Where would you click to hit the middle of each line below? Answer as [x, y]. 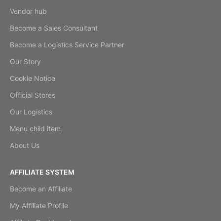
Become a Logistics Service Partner [67, 45]
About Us [25, 146]
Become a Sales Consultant [54, 28]
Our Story [25, 62]
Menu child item [35, 129]
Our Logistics [31, 112]
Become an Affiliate [41, 189]
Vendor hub [28, 11]
